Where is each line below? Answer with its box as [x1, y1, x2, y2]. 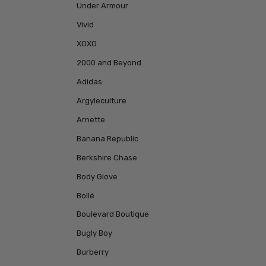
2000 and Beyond [76, 58, 141, 67]
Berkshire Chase [76, 153, 137, 162]
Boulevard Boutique [76, 210, 149, 219]
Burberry [76, 248, 109, 257]
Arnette [76, 115, 105, 124]
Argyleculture [76, 96, 126, 105]
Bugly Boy [76, 229, 112, 238]
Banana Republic [76, 134, 138, 143]
